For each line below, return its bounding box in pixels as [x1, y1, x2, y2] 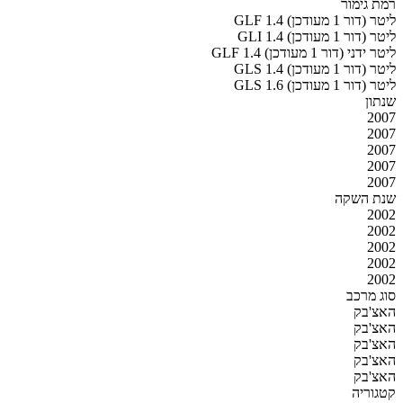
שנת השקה [335, 190, 396, 206]
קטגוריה [352, 384, 396, 400]
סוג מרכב [346, 287, 396, 303]
